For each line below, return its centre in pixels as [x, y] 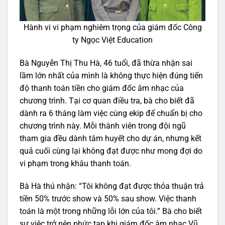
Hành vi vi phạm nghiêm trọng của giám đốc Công [113, 27]
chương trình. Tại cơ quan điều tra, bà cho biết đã [107, 100]
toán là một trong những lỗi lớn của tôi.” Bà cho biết [111, 211]
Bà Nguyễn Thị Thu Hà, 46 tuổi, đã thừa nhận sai [106, 63]
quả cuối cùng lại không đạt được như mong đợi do [111, 151]
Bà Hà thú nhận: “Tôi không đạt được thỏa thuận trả [112, 186]
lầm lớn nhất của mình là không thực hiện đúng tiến [111, 75]
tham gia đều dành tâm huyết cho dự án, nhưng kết [110, 138]
